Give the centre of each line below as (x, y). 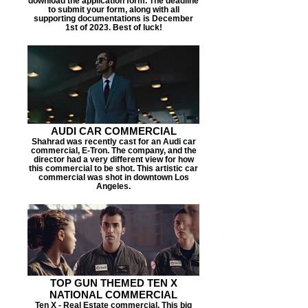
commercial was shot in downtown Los (113, 177)
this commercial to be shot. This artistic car (113, 168)
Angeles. (113, 186)
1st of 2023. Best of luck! (113, 27)
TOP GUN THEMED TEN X (113, 283)
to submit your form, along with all (113, 9)
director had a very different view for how (113, 159)
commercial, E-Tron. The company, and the (113, 150)
